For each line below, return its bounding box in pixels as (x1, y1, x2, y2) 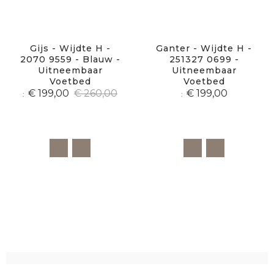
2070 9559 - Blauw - (20, 53, 120, 65)
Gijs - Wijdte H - (29, 42, 111, 54)
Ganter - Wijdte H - (156, 42, 252, 54)
